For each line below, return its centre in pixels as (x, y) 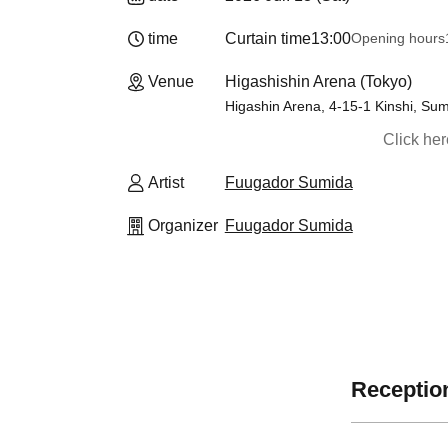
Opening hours (397, 38)
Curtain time (267, 38)
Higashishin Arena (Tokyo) (318, 81)
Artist (166, 182)
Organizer (183, 225)
